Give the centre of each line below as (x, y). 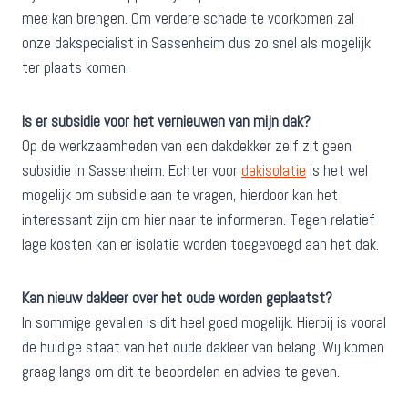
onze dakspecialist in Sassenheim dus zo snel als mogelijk (196, 43)
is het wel (337, 171)
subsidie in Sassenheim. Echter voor (132, 171)
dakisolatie (274, 171)
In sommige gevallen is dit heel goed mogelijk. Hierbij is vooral (204, 323)
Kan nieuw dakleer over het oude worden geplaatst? (177, 298)
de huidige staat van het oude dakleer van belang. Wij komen (203, 347)
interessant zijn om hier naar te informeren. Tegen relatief (199, 220)
